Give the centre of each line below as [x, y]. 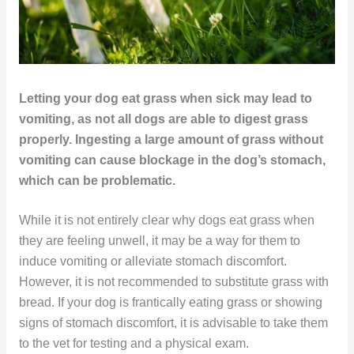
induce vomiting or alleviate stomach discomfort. [153, 262]
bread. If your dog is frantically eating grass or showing [170, 303]
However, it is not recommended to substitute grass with [173, 282]
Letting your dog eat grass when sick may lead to [165, 98]
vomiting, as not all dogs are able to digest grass [163, 119]
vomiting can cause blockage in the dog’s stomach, [172, 160]
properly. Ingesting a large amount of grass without [171, 139]
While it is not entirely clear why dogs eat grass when [166, 220]
